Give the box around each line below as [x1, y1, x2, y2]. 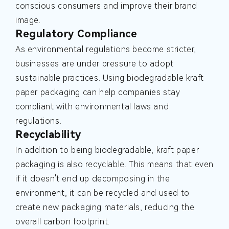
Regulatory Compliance [15, 28, 138, 40]
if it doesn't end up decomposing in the [15, 174, 170, 184]
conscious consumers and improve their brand [15, 1, 197, 11]
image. [15, 15, 41, 26]
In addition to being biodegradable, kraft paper [15, 145, 199, 155]
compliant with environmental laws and [15, 102, 169, 112]
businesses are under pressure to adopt [15, 59, 174, 69]
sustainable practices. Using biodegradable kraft [15, 73, 204, 83]
